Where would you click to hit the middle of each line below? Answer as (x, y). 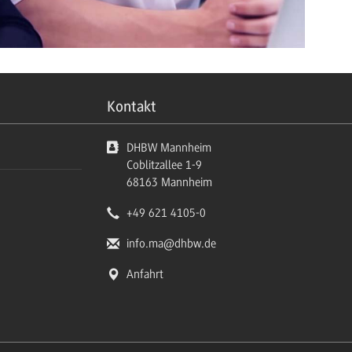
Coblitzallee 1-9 (164, 165)
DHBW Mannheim (169, 147)
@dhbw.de (190, 243)
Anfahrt (145, 274)
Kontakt (132, 106)
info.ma (145, 243)
